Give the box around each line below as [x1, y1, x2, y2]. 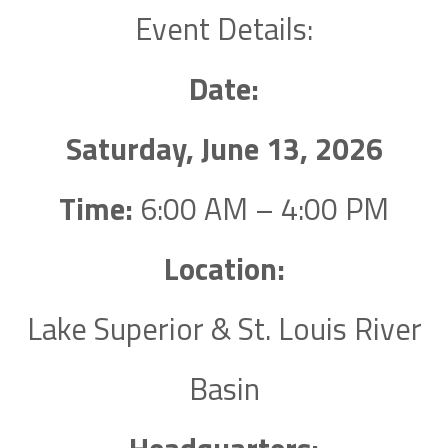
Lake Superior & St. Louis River [26, 306, 422, 353]
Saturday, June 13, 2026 [65, 126, 383, 173]
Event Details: [135, 6, 313, 53]
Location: [163, 246, 285, 293]
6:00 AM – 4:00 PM [133, 186, 389, 233]
